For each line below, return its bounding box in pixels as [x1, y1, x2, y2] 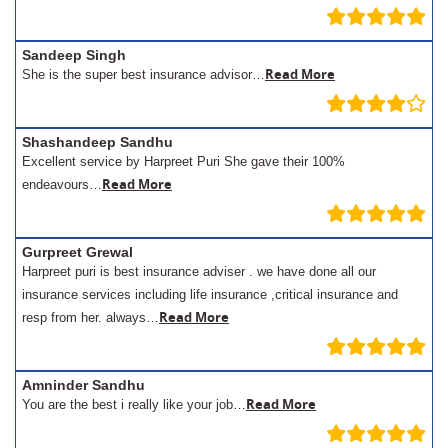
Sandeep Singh [22, 46, 126, 63]
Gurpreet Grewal [22, 243, 133, 260]
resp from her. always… [22, 309, 159, 325]
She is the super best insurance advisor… [22, 66, 265, 82]
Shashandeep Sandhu [22, 133, 173, 150]
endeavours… [22, 176, 102, 192]
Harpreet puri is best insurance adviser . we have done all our [22, 263, 376, 279]
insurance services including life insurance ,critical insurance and [22, 286, 398, 302]
